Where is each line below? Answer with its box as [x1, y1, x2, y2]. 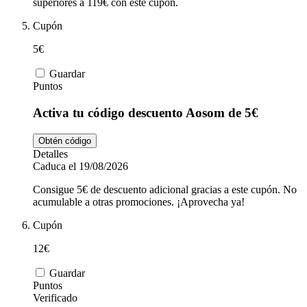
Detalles [33, 147, 68, 160]
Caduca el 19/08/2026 [33, 160, 128, 172]
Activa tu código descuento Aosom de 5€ [33, 106, 258, 121]
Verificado [33, 291, 77, 304]
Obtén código [38, 135, 91, 146]
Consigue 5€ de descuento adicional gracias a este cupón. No [33, 183, 297, 195]
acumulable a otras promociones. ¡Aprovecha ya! [33, 195, 245, 208]
